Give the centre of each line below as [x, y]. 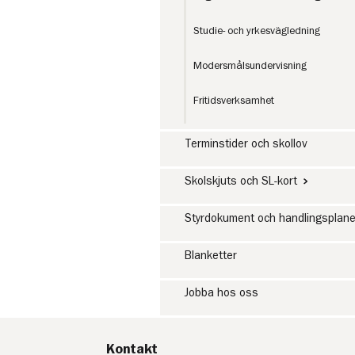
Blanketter [211, 256]
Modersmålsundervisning [250, 65]
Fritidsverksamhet [233, 100]
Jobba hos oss [222, 293]
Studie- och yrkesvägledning [256, 30]
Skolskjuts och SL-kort [241, 181]
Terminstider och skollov [246, 144]
